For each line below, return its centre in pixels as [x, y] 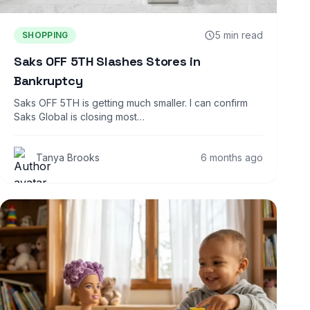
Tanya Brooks [68, 158]
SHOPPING [45, 35]
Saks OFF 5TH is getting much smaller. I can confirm [131, 103]
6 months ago [232, 158]
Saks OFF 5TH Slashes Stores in [107, 62]
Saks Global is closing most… [79, 117]
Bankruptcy [48, 81]
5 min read [239, 35]
